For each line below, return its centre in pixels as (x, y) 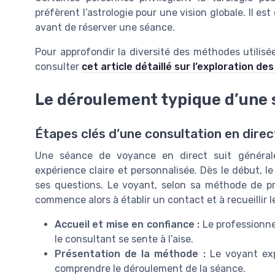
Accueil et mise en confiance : (127, 225)
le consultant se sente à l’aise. (124, 239)
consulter (58, 66)
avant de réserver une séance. (105, 27)
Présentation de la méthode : (130, 254)
